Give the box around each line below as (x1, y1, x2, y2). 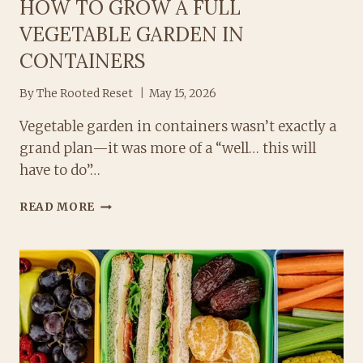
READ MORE (19, 200, 96, 215)
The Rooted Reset (36, 87, 134, 101)
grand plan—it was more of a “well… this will (19, 139, 316, 158)
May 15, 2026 (149, 87, 217, 101)
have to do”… (19, 161, 100, 180)
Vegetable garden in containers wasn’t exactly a (19, 117, 336, 136)
